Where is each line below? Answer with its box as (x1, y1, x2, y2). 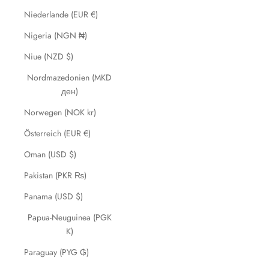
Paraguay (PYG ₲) (24, 246, 89, 258)
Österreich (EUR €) (24, 127, 91, 139)
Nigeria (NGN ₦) (24, 29, 87, 41)
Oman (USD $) (24, 148, 76, 160)
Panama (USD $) (24, 190, 83, 202)
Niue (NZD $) (24, 50, 73, 62)
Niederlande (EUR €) (24, 8, 98, 20)
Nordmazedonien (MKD (27, 71, 112, 83)
